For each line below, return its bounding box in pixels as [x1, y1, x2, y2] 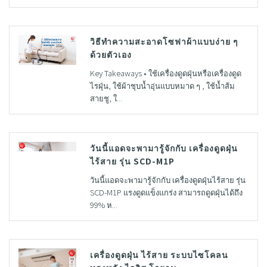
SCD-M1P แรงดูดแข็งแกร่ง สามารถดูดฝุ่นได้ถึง [89, 186, 243, 198]
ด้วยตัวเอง [89, 48, 132, 60]
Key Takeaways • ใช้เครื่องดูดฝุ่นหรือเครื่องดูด [89, 67, 241, 79]
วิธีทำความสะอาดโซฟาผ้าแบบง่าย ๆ [89, 35, 238, 47]
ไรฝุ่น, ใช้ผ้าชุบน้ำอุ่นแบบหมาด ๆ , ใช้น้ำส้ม [89, 79, 235, 91]
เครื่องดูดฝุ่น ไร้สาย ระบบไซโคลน [89, 248, 228, 260]
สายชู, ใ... [89, 92, 122, 104]
